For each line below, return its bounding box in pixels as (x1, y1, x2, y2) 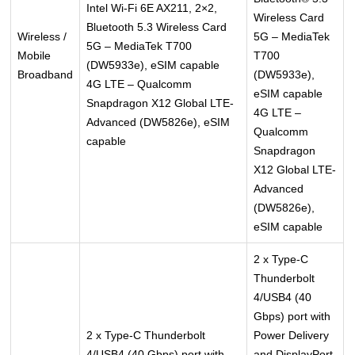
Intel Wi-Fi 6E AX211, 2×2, (86, 2, 218, 15)
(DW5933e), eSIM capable (86, 59, 220, 72)
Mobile (17, 49, 52, 63)
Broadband (17, 68, 74, 82)
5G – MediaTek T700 (86, 40, 193, 53)
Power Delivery (254, 329, 330, 342)
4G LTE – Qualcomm (86, 78, 193, 91)
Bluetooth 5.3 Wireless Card (86, 21, 227, 34)
